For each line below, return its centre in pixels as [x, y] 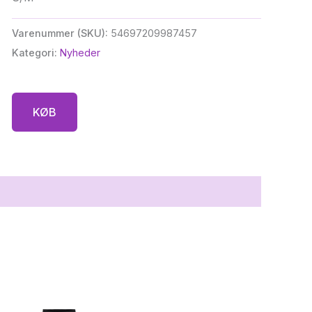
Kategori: [36, 52]
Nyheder [80, 52]
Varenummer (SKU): [61, 33]
